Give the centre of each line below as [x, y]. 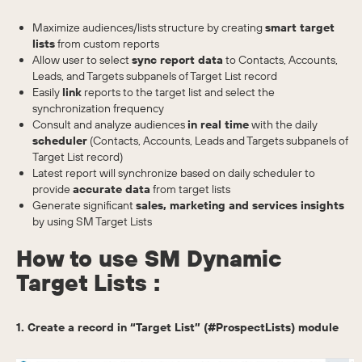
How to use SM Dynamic [149, 259]
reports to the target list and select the [178, 93]
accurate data [112, 189]
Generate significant [84, 206]
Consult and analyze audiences [110, 125]
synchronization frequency [98, 109]
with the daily [283, 125]
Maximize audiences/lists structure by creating [149, 28]
